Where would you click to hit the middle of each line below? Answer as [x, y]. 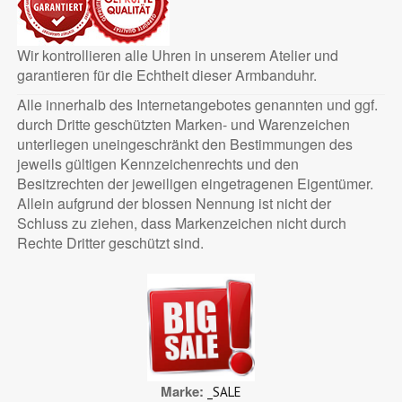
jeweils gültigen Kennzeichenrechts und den [157, 164]
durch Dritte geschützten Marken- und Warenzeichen [183, 125]
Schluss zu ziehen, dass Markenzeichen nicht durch [181, 223]
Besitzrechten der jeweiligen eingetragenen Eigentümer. [195, 184]
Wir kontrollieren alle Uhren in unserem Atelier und [177, 56]
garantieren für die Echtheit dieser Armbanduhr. [166, 75]
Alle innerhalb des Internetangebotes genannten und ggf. [197, 105]
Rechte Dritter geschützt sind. [110, 243]
